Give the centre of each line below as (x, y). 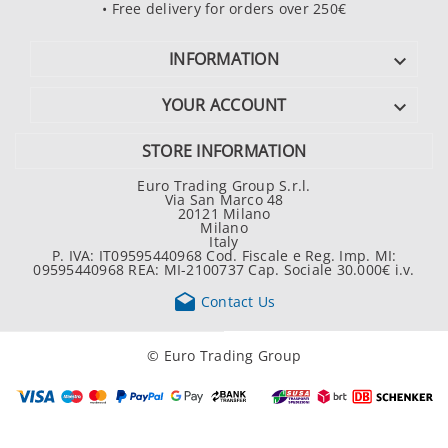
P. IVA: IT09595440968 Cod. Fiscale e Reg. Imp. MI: (224, 256)
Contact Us (236, 301)
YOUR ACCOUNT (224, 105)
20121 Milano (224, 214)
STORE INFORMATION (224, 151)
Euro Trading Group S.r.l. (224, 186)
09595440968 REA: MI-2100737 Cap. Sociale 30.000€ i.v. (224, 270)
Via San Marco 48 (224, 200)
